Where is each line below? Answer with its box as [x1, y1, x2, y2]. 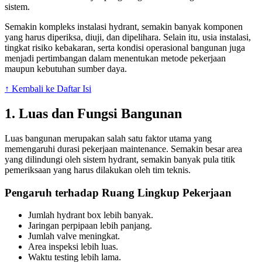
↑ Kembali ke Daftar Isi [5, 84, 91, 94]
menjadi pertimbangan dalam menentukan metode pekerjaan [5, 53, 226, 64]
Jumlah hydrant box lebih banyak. [28, 210, 153, 220]
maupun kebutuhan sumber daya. [5, 64, 127, 74]
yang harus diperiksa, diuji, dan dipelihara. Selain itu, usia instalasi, [5, 32, 251, 43]
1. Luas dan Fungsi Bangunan [5, 106, 182, 122]
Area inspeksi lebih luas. [28, 242, 118, 252]
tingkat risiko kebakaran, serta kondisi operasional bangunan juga [5, 43, 245, 53]
